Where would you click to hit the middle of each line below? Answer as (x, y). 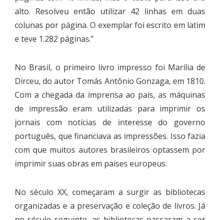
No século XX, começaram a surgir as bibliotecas (110, 192)
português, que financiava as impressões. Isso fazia (110, 136)
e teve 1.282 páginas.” (54, 39)
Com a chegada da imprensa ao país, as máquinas (110, 95)
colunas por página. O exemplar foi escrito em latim (110, 25)
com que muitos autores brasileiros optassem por (110, 150)
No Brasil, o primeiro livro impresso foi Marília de (110, 67)
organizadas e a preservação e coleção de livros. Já (110, 206)
